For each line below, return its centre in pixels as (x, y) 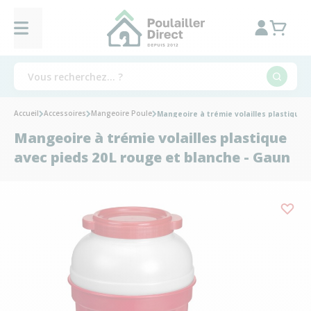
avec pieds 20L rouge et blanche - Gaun (152, 157)
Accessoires (65, 113)
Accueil (26, 113)
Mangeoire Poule (121, 113)
